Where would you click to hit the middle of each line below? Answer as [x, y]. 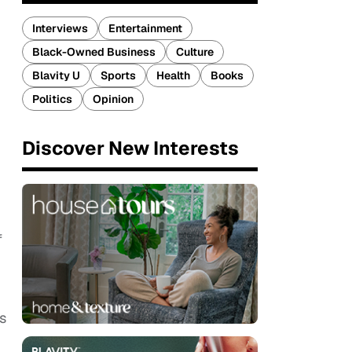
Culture [195, 52]
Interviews [60, 28]
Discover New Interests [130, 148]
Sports [118, 75]
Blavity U [56, 75]
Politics [52, 99]
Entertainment [145, 28]
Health [173, 75]
